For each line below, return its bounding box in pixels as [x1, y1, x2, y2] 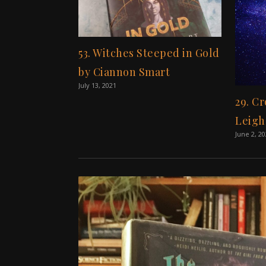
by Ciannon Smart [78, 64, 170, 79]
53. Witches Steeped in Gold [78, 45, 220, 60]
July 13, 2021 [78, 80, 116, 90]
